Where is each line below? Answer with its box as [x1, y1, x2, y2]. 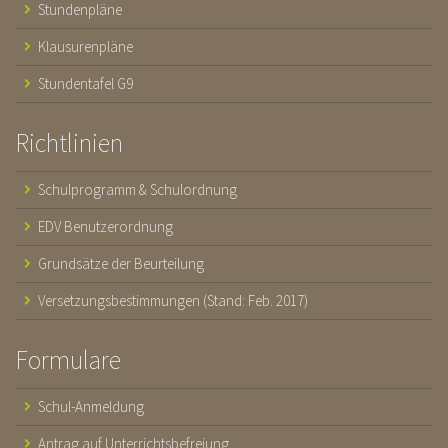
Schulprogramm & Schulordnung [38, 179, 237, 199]
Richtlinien [16, 125, 123, 159]
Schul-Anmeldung [38, 396, 144, 416]
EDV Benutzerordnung [38, 216, 173, 236]
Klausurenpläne [38, 36, 133, 56]
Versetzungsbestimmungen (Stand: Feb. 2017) [38, 290, 308, 310]
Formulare [16, 342, 121, 376]
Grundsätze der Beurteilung [38, 253, 204, 273]
